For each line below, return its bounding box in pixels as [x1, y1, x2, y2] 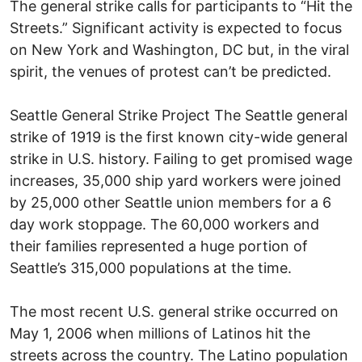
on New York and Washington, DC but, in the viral [10, 40, 349, 58]
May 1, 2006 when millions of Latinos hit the [10, 324, 310, 342]
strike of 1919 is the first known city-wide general [10, 128, 347, 145]
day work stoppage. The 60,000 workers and [10, 215, 319, 233]
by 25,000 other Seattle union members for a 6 [10, 193, 331, 211]
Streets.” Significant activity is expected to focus [10, 19, 342, 36]
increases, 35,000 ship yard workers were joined [10, 171, 341, 189]
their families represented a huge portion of [10, 237, 308, 255]
